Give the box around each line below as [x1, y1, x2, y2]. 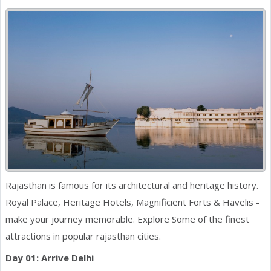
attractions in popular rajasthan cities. [5, 229, 161, 242]
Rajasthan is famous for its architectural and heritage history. [5, 178, 258, 191]
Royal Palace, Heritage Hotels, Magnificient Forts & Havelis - [5, 195, 260, 208]
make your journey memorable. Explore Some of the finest [5, 212, 249, 225]
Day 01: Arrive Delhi [5, 251, 94, 264]
